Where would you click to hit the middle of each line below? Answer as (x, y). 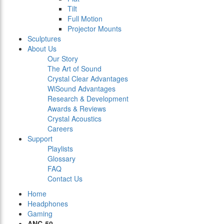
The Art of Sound (74, 69)
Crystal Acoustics (74, 119)
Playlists (60, 149)
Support (40, 139)
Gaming (40, 214)
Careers (60, 129)
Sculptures (44, 39)
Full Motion (85, 19)
